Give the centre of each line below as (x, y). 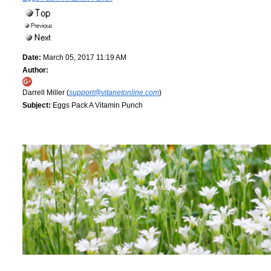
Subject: (37, 106)
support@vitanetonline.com (114, 93)
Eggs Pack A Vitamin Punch (97, 106)
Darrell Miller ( (46, 93)
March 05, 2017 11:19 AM (84, 58)
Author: (35, 70)
